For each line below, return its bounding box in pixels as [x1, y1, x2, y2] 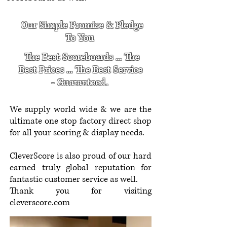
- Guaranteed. [51, 77, 110, 89]
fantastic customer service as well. [10, 173, 142, 185]
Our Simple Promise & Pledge [18, 19, 143, 32]
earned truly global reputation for [10, 162, 152, 173]
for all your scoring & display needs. [10, 127, 146, 138]
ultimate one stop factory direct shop [10, 115, 152, 127]
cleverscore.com [10, 197, 72, 208]
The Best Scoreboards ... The [22, 51, 139, 64]
